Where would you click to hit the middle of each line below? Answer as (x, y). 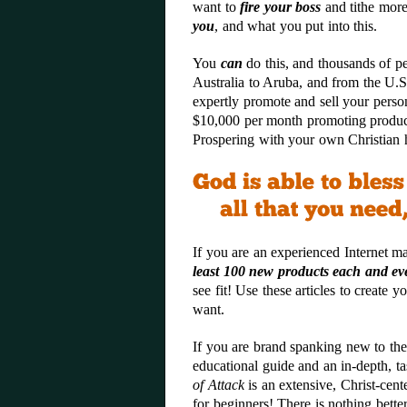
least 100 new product (258, 271)
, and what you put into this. (296, 26)
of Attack (218, 385)
